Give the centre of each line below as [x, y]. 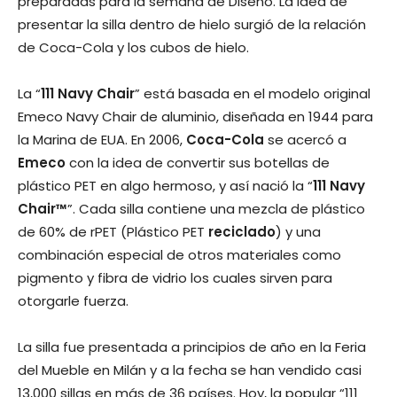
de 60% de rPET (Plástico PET [113, 232]
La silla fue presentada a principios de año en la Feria [192, 347]
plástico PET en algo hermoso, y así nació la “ [165, 186]
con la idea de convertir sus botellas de [198, 163]
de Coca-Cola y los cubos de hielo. [133, 47]
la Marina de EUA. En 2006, [102, 140]
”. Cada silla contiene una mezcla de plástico [216, 209]
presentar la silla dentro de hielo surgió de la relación [192, 24]
